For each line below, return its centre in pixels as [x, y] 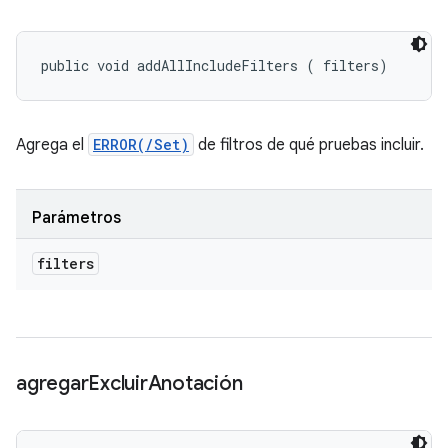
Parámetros [76, 218]
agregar [52, 383]
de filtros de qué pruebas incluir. [309, 145]
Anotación [195, 383]
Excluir [118, 383]
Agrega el [52, 145]
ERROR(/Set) [141, 144]
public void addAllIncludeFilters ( [178, 65]
